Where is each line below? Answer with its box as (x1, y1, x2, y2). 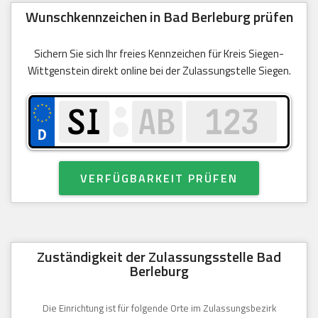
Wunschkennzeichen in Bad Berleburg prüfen (25, 6, 293, 28)
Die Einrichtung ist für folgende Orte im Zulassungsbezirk (42, 300, 276, 315)
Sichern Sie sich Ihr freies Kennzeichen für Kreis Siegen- (34, 45, 284, 62)
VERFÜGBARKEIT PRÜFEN (80, 169, 238, 187)
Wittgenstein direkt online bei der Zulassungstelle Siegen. (27, 62, 291, 79)
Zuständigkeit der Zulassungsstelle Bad (37, 245, 281, 268)
